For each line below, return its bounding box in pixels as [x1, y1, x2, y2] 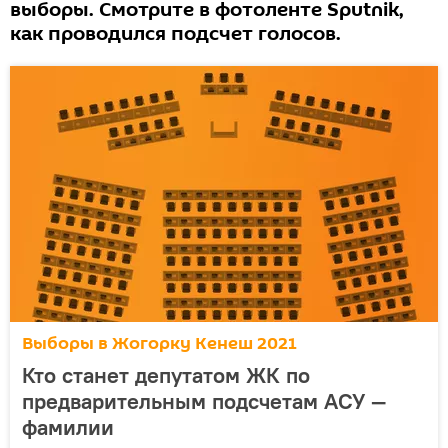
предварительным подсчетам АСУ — [22, 387, 386, 415]
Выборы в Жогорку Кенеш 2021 [22, 331, 297, 356]
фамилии [22, 413, 114, 441]
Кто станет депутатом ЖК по [22, 361, 310, 389]
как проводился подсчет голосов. [10, 20, 341, 48]
